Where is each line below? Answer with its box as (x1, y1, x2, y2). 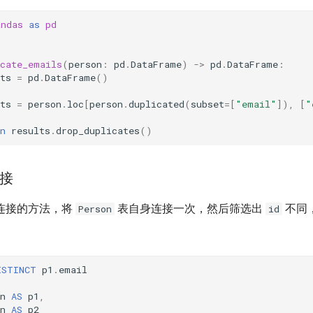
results (11, 124, 50, 138)
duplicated (129, 98, 184, 111)
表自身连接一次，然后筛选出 (115, 201, 265, 215)
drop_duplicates (56, 124, 140, 138)
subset (191, 98, 224, 111)
